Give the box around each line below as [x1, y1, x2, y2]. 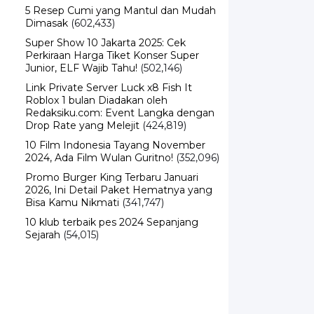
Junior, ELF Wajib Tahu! [25, 62, 137, 74]
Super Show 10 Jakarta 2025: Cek [25, 36, 186, 49]
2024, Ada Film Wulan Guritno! [25, 151, 173, 164]
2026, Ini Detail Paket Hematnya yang [25, 184, 212, 196]
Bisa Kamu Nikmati [25, 196, 119, 209]
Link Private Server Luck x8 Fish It [25, 81, 192, 94]
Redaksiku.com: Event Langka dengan [25, 107, 214, 119]
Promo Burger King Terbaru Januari [25, 171, 198, 184]
